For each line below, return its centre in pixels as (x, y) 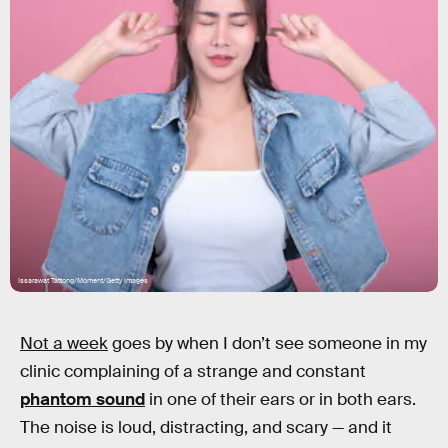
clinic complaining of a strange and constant (193, 371)
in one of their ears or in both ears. (280, 399)
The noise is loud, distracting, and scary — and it (206, 427)
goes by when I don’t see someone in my (267, 343)
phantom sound (82, 399)
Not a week (64, 343)
